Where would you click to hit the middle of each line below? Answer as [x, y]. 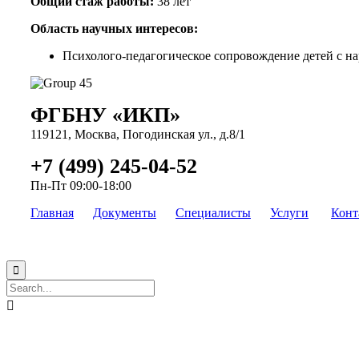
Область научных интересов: [114, 29]
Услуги [289, 213]
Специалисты [213, 213]
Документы [125, 213]
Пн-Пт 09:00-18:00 [81, 186]
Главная [52, 213]
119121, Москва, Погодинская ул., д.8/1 [138, 135]
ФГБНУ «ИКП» [105, 115]
